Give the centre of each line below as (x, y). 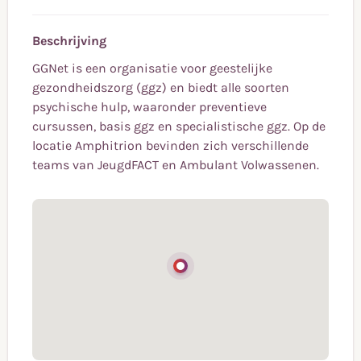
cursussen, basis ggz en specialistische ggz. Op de (179, 127)
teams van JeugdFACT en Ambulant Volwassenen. (176, 165)
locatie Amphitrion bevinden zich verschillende (170, 146)
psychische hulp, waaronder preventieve (149, 107)
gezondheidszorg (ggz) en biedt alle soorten (161, 88)
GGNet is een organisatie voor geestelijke (152, 68)
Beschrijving (69, 41)
